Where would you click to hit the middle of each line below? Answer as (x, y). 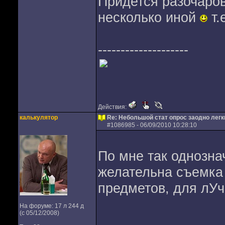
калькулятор (38, 118)
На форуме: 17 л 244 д (51, 206)
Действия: (113, 107)
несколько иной (149, 17)
